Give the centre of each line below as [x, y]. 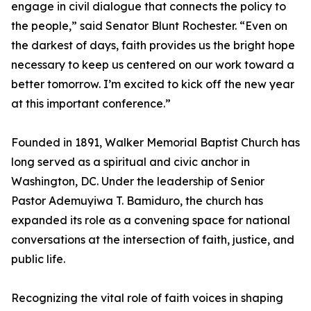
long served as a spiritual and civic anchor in [131, 162]
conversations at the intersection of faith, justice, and [153, 240]
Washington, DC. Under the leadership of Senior [138, 182]
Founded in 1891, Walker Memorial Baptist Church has [155, 143]
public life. [38, 259]
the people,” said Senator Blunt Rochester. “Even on [149, 26]
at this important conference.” [91, 104]
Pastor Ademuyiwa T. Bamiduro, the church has [137, 201]
